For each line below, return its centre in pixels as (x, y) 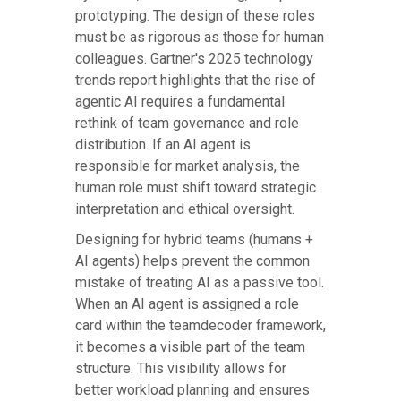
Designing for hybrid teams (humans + (194, 240)
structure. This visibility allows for (181, 369)
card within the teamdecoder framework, (200, 326)
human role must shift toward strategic (196, 188)
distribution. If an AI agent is (163, 145)
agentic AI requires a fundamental (180, 102)
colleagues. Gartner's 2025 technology (194, 59)
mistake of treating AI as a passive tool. (200, 283)
